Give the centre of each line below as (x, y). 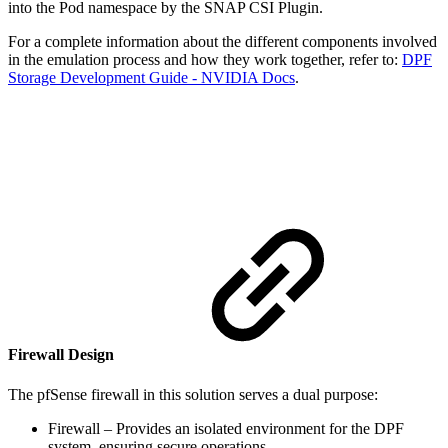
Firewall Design (63, 355)
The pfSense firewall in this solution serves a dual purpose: (193, 394)
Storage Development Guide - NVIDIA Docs (151, 78)
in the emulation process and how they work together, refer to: (205, 60)
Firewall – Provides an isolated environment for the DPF (226, 428)
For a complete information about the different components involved (222, 42)
